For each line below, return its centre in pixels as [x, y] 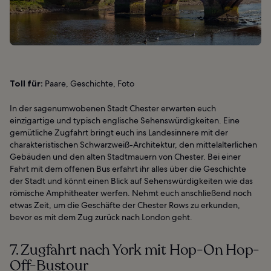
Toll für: [26, 84]
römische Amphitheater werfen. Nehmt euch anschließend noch [131, 193]
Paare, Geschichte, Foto [89, 84]
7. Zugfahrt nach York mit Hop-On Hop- [135, 250]
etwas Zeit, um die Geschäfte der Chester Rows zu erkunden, [125, 205]
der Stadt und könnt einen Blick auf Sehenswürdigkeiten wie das [131, 181]
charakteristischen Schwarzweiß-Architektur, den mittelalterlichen [133, 145]
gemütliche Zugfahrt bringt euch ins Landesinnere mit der [119, 133]
